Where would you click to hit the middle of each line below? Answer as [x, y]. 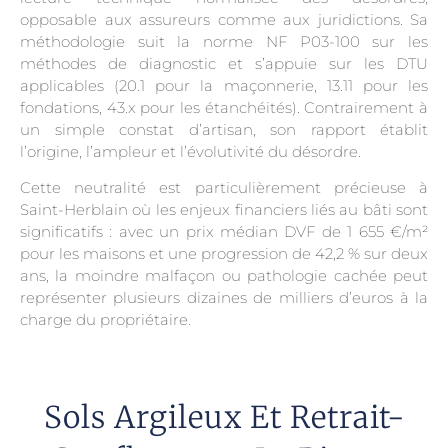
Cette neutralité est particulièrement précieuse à [224, 188]
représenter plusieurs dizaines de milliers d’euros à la [224, 298]
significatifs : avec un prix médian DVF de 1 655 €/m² [224, 232]
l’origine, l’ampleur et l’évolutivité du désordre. [190, 151]
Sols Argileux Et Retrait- [224, 416]
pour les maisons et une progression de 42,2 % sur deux [224, 254]
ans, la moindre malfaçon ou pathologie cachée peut [224, 276]
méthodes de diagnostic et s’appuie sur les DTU [224, 63]
